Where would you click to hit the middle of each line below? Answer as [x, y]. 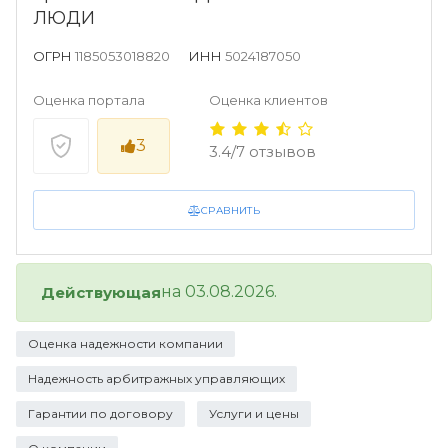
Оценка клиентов [268, 100]
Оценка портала [89, 100]
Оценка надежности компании [125, 343]
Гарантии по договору [100, 413]
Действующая [101, 292]
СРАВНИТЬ [230, 210]
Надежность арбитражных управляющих [156, 378]
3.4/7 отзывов [262, 151]
